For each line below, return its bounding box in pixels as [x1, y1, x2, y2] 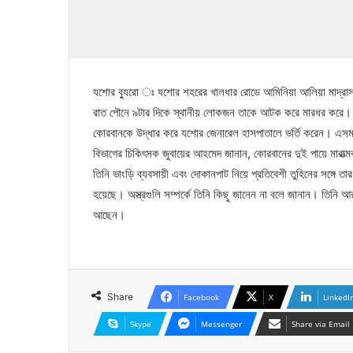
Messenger [201, 318, 242, 329]
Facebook [184, 292, 219, 303]
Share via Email [292, 318, 350, 329]
